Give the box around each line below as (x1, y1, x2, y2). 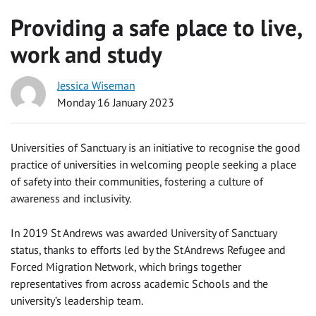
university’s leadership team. (11, 293, 148, 308)
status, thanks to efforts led (11, 243, 140, 257)
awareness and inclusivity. (11, 191, 131, 206)
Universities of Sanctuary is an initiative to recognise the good (11, 140, 300, 155)
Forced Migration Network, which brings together (11, 260, 241, 274)
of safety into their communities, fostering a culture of (11, 174, 263, 189)
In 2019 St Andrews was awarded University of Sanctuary (11, 226, 276, 241)
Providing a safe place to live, (11, 11, 301, 42)
